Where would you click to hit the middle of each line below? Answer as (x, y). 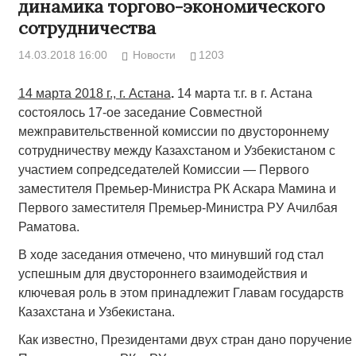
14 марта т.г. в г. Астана (244, 94)
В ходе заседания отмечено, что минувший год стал (170, 255)
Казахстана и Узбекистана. (96, 312)
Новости (155, 55)
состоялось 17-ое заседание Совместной (140, 113)
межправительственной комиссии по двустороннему (173, 132)
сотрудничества (87, 28)
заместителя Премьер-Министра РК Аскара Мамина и (177, 189)
